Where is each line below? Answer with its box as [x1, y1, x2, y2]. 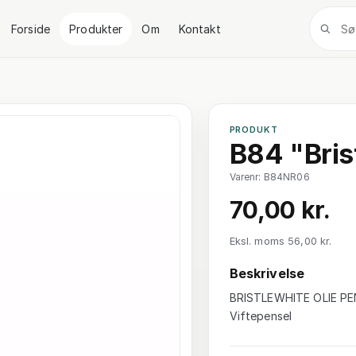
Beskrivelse [229, 265, 305, 281]
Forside [11, 21, 51, 36]
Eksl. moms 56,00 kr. [229, 234, 332, 247]
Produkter [69, 21, 123, 36]
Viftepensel [229, 309, 292, 323]
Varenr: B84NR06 [229, 171, 310, 183]
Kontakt [178, 21, 221, 36]
